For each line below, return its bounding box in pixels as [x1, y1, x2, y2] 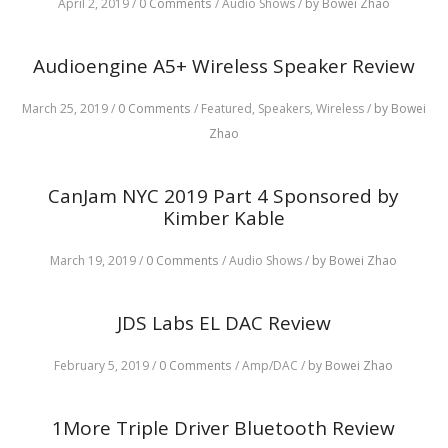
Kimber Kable [162, 205, 285, 231]
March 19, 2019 [50, 252, 137, 269]
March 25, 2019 [21, 100, 108, 117]
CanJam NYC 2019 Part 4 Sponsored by [48, 183, 400, 209]
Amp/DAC [242, 357, 302, 374]
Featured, [200, 100, 258, 117]
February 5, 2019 [54, 357, 150, 374]
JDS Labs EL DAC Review [116, 310, 331, 336]
